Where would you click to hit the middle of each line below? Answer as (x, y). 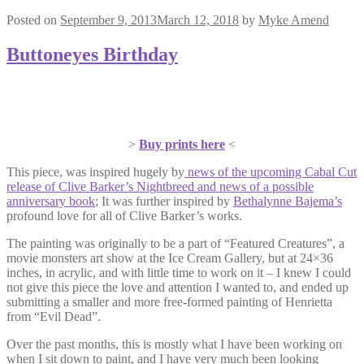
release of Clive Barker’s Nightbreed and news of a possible (160, 186)
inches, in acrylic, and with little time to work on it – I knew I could (179, 272)
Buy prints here (182, 144)
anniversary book (51, 201)
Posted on (33, 19)
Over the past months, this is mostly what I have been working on (174, 344)
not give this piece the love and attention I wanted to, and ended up (178, 287)
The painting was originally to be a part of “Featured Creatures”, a (175, 243)
